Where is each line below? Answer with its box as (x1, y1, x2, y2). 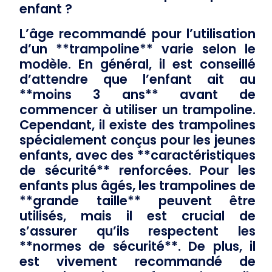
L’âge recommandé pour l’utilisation (19, 24, 256, 42)
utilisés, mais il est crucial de (19, 206, 256, 225)
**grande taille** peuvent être (19, 191, 256, 209)
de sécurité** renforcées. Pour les (19, 161, 256, 179)
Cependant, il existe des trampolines (19, 115, 256, 134)
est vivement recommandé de (19, 252, 256, 270)
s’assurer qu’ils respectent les (19, 222, 256, 240)
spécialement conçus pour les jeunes (19, 131, 256, 149)
